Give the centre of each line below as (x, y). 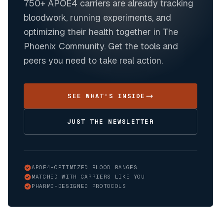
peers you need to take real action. (93, 61)
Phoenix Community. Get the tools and (101, 46)
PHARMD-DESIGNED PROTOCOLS (79, 186)
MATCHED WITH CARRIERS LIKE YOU (88, 177)
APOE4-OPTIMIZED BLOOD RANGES (85, 167)
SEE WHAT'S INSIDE (107, 96)
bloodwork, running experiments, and (97, 18)
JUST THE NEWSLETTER (110, 122)
